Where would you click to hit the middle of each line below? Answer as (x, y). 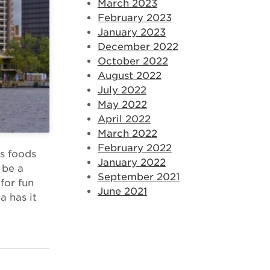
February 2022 (134, 148)
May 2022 (122, 105)
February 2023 (134, 18)
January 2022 (131, 162)
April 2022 (124, 119)
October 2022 (133, 61)
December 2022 (138, 47)
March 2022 (127, 133)
